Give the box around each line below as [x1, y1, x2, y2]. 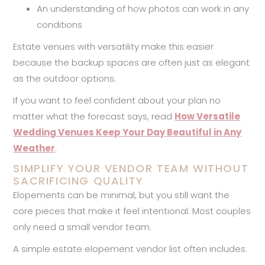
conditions [37, 18, 83, 31]
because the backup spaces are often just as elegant [13, 56, 250, 69]
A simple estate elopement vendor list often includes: [13, 242, 248, 255]
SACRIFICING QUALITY [13, 173, 144, 188]
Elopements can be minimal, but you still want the [13, 188, 230, 201]
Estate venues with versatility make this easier [13, 40, 214, 53]
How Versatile [174, 109, 241, 122]
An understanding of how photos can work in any [37, 2, 250, 15]
